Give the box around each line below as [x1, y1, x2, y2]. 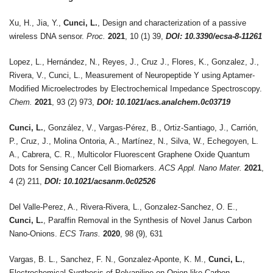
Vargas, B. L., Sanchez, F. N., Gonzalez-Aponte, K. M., [9, 255, 208, 264]
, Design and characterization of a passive [97, 18, 246, 27]
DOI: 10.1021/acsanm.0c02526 [44, 177, 155, 186]
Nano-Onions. [9, 229, 60, 238]
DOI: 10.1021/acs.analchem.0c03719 [97, 97, 230, 107]
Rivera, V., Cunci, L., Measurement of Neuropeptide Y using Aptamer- [9, 71, 255, 80]
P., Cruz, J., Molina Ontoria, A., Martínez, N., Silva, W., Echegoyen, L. [9, 136, 258, 146]
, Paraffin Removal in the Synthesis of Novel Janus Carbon [43, 216, 252, 225]
